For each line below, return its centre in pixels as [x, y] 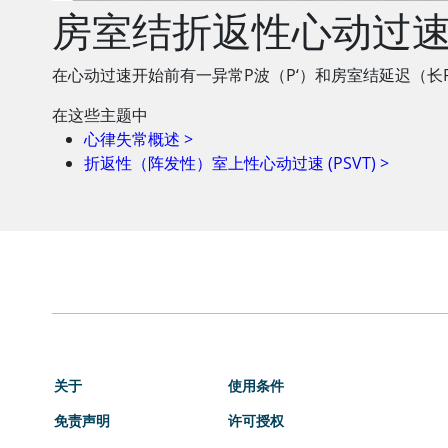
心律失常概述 [132, 139]
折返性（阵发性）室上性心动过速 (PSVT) [230, 163]
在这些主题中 [100, 115]
